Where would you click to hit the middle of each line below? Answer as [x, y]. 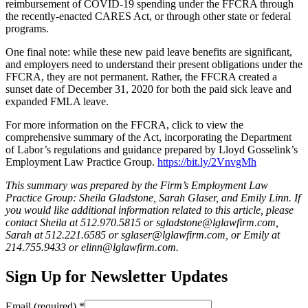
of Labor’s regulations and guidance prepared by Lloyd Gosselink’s [152, 149]
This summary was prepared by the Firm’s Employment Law [137, 185]
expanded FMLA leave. [57, 101]
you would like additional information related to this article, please [150, 210]
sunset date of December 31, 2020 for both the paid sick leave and [148, 89]
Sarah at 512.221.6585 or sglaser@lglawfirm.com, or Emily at [143, 234]
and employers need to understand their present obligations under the [154, 64]
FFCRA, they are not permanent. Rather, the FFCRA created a [141, 76]
